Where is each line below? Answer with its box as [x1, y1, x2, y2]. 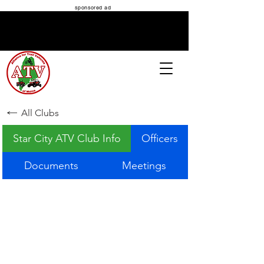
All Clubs [21, 107, 59, 118]
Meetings [122, 159, 166, 172]
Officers [141, 132, 178, 145]
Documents [24, 159, 78, 172]
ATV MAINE [67, 60, 121, 77]
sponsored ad [74, 4, 111, 11]
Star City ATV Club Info [12, 132, 121, 145]
